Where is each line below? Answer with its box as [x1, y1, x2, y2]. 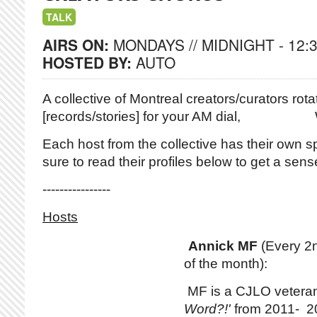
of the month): [184, 256, 267, 271]
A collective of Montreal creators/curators [42, 91, 289, 106]
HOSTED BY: [42, 52, 136, 73]
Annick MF [188, 238, 258, 253]
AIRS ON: [42, 34, 113, 55]
